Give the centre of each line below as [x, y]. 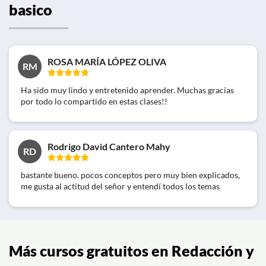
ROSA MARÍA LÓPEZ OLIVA [107, 61]
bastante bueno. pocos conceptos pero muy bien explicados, [130, 175]
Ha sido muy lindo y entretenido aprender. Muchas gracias [127, 90]
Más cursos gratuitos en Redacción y [132, 251]
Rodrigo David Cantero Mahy [109, 146]
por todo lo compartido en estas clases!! [94, 101]
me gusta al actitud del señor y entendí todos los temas [120, 186]
